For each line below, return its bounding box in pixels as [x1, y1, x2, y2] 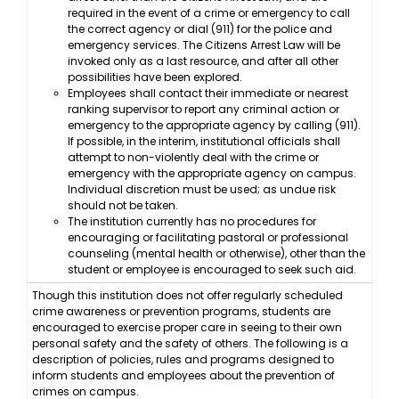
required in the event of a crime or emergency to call [68, 5, 350, 21]
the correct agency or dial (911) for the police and [68, 21, 332, 37]
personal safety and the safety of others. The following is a [32, 336, 348, 352]
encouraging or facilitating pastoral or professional [68, 230, 348, 246]
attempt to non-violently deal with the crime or [68, 150, 319, 166]
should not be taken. [68, 198, 178, 214]
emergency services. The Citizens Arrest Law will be [68, 37, 340, 53]
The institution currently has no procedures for [68, 214, 316, 230]
